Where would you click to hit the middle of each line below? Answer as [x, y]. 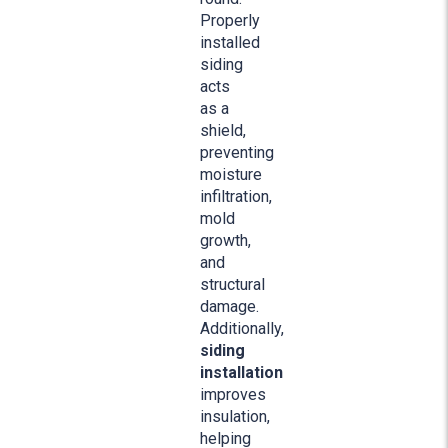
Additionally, [242, 328]
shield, [223, 130]
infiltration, [236, 196]
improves [233, 394]
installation [241, 372]
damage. [229, 306]
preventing [237, 152]
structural [232, 284]
